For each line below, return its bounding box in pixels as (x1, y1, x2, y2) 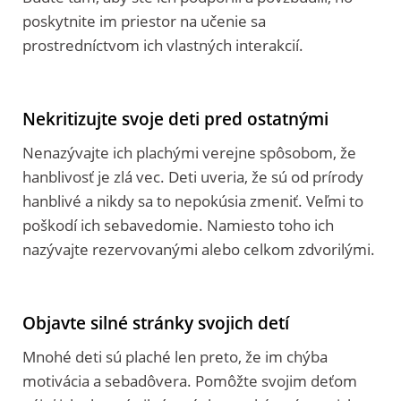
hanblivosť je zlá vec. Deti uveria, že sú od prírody (22, 166, 363, 187)
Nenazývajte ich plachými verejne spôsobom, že (22, 141, 356, 163)
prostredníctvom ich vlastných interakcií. (22, 34, 303, 55)
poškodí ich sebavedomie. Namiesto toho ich (22, 214, 334, 235)
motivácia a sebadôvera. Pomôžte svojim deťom (22, 370, 357, 391)
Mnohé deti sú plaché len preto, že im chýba (22, 346, 328, 367)
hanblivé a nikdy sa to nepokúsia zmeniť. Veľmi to (22, 190, 363, 211)
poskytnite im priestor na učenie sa (22, 10, 266, 31)
